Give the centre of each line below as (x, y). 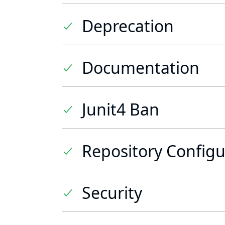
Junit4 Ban (121, 109)
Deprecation (128, 26)
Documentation (141, 68)
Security (112, 193)
